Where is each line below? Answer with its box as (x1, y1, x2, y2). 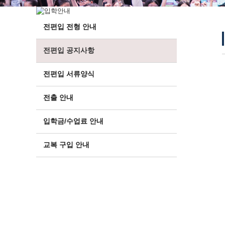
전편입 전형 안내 (43, 23, 96, 31)
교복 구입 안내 (43, 141, 89, 149)
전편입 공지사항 (43, 46, 94, 54)
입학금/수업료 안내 (43, 117, 103, 125)
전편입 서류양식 (43, 70, 94, 78)
